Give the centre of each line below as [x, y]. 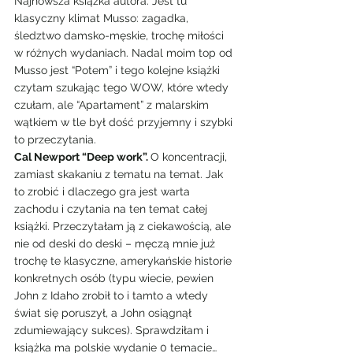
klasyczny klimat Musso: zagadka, [103, 18]
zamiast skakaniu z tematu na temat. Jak [120, 174]
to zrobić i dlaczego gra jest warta [104, 191]
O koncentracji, [190, 157]
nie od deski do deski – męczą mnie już [116, 243]
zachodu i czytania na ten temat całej [112, 209]
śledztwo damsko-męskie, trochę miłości [121, 35]
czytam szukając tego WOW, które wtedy [123, 87]
